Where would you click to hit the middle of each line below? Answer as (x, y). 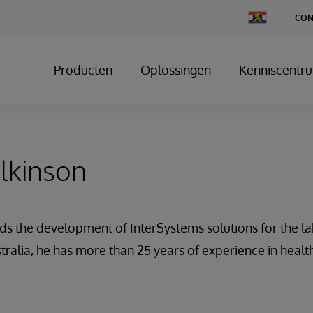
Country (263, 26)
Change (263, 16)
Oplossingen (176, 70)
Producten (83, 70)
